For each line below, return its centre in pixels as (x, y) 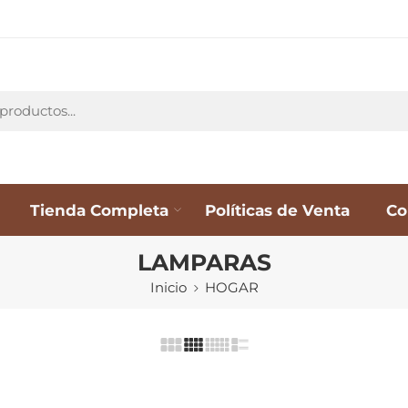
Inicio (168, 287)
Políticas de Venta (277, 209)
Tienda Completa (99, 209)
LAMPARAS (204, 261)
